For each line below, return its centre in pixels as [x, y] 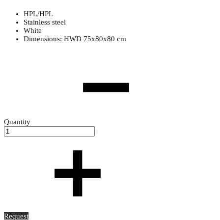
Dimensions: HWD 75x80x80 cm [75, 39]
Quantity [17, 122]
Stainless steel [45, 22]
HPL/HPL [38, 14]
